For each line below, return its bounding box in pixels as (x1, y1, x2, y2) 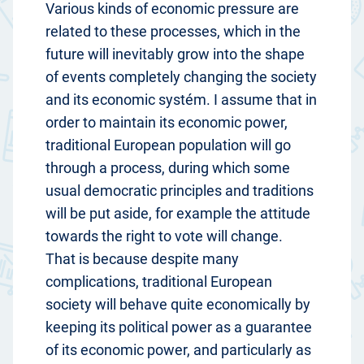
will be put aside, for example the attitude (45, 205, 310, 223)
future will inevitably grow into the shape (45, 45, 305, 63)
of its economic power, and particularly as (45, 341, 311, 359)
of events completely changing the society (45, 68, 317, 86)
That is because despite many (45, 250, 239, 268)
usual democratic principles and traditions (45, 182, 314, 200)
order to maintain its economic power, (45, 114, 288, 132)
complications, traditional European (45, 273, 272, 291)
